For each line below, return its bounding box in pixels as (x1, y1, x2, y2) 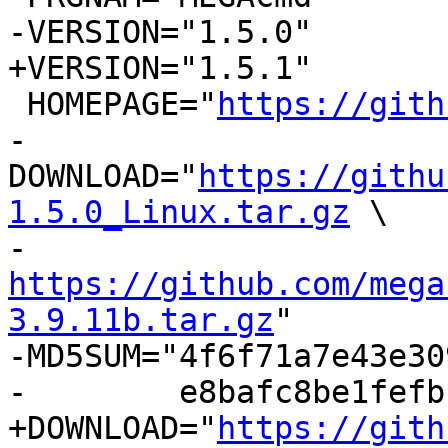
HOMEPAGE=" (27, 86, 217, 123)
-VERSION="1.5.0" (8, 14, 312, 51)
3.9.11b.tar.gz (8, 302, 274, 339)
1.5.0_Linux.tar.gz (8, 194, 350, 231)
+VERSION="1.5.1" (8, 50, 312, 87)
